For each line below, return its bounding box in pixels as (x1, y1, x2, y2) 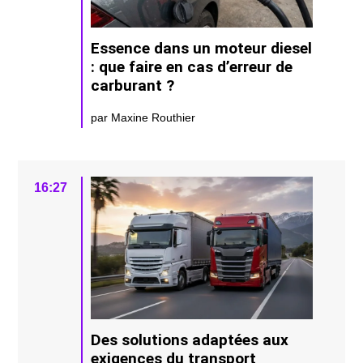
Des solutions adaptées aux (91, 331, 289, 350)
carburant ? (91, 75, 175, 95)
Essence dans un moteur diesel (91, 38, 313, 58)
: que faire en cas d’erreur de (91, 57, 293, 76)
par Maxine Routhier (91, 110, 196, 124)
